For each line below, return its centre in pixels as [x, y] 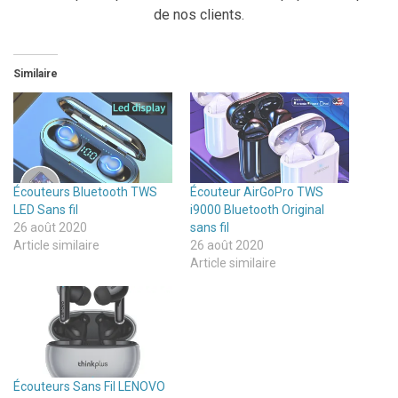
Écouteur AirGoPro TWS [257, 192]
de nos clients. [199, 14]
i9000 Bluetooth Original [257, 210]
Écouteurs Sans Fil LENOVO [89, 386]
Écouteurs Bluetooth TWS [85, 192]
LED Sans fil [46, 210]
